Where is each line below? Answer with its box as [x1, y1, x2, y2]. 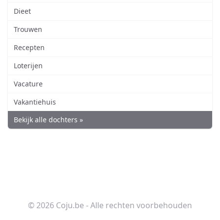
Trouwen [14, 25, 42, 34]
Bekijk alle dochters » [14, 115, 83, 125]
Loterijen [14, 61, 43, 71]
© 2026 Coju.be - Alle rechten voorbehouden [28, 200, 192, 211]
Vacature [14, 79, 43, 89]
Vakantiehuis [14, 97, 56, 107]
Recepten [14, 43, 45, 53]
